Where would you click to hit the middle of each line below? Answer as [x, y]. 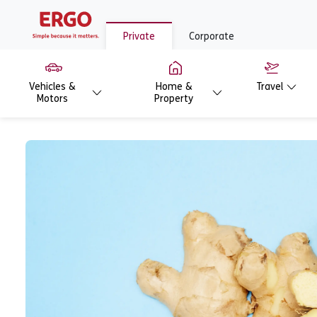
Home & [174, 87]
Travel [270, 87]
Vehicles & [53, 87]
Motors [53, 99]
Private [139, 36]
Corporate [212, 36]
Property [174, 99]
